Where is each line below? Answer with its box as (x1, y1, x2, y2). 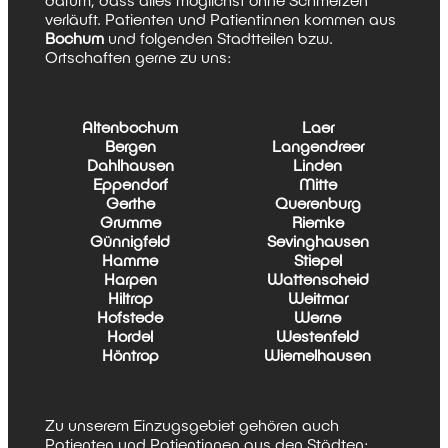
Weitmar (287, 288, 348, 308)
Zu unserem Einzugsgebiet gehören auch (44, 415, 339, 435)
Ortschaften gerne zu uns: (44, 47, 236, 67)
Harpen (103, 269, 157, 289)
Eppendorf (92, 174, 168, 194)
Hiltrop (107, 288, 153, 308)
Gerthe (105, 193, 155, 213)
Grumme (99, 212, 161, 232)
